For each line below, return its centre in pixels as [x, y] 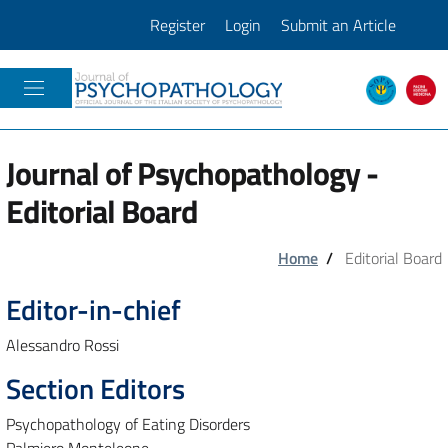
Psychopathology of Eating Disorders [128, 424]
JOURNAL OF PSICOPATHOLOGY [200, 98]
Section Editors [95, 388]
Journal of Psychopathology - [192, 173]
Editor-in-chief [93, 309]
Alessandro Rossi [62, 345]
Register [177, 25]
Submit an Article [338, 25]
